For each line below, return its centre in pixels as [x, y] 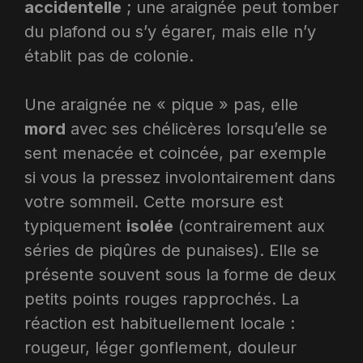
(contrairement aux [249, 226]
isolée [150, 226]
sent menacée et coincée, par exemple [175, 153]
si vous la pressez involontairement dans [180, 177]
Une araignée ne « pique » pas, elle [161, 104]
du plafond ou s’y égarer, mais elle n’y [170, 31]
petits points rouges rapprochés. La [162, 299]
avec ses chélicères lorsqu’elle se [196, 128]
